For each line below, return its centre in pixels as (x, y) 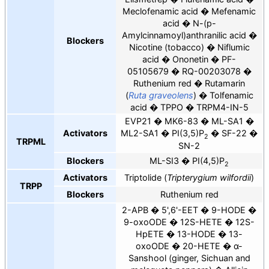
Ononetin (190, 59)
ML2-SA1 (140, 133)
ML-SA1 (227, 121)
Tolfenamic (231, 95)
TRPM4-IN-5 (222, 107)
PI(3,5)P (188, 133)
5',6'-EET (180, 210)
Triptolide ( (146, 178)
